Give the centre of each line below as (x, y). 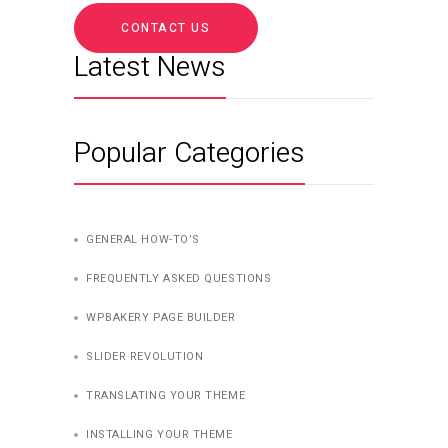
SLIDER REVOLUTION (145, 357)
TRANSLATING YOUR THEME (166, 396)
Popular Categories (189, 154)
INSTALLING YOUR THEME (159, 435)
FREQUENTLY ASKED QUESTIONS (179, 279)
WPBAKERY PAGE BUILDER (161, 318)
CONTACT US (166, 28)
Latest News (150, 68)
